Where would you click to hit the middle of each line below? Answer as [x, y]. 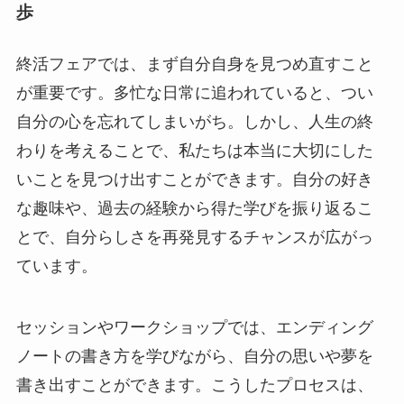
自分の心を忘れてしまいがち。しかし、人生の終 [194, 122]
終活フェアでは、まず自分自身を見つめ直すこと [194, 64]
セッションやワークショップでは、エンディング [194, 328]
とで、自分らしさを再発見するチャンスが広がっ [194, 238]
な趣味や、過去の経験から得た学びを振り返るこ [194, 209]
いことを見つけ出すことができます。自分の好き [194, 180]
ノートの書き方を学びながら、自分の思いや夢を [194, 357]
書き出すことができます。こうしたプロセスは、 [194, 386]
